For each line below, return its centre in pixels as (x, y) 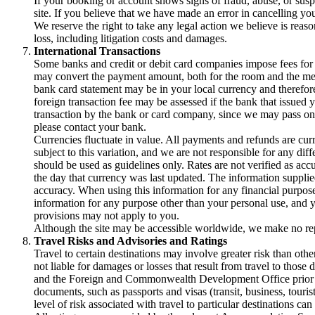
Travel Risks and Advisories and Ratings (130, 241)
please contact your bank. (90, 127)
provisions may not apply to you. (107, 216)
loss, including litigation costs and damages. (130, 39)
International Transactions (97, 51)
